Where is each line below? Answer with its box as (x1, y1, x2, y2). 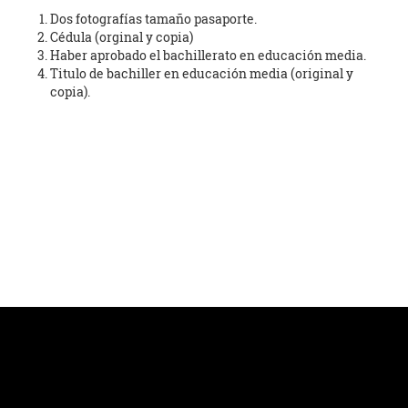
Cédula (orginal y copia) (50, 28, 193, 46)
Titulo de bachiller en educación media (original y (50, 65, 353, 83)
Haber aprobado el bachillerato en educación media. (50, 46, 366, 65)
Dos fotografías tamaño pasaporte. (50, 10, 257, 28)
